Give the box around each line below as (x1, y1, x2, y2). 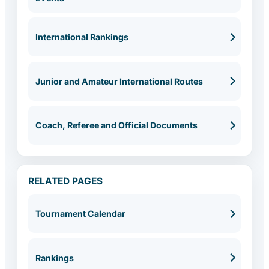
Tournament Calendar (35, 208, 125, 219)
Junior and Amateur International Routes (35, 76, 203, 86)
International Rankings (35, 32, 128, 43)
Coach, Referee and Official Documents (35, 120, 198, 131)
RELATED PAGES (28, 175, 103, 187)
